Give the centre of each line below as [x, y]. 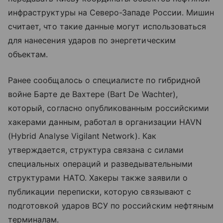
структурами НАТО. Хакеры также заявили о [98, 178]
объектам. [28, 55]
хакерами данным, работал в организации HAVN [105, 122]
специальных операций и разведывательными [100, 164]
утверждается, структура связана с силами [96, 150]
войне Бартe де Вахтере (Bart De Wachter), [93, 94]
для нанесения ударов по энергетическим [92, 41]
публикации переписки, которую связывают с [100, 192]
